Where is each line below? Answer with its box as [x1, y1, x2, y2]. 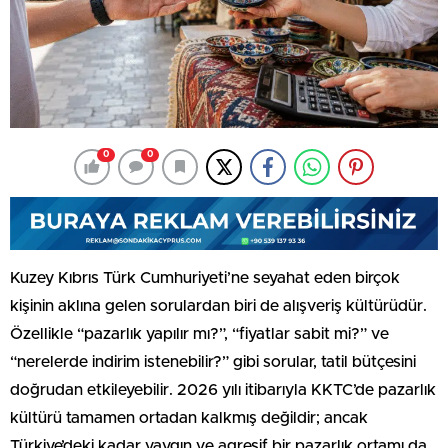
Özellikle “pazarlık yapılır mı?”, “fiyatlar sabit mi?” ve [10, 325, 389, 342]
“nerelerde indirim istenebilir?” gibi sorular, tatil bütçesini [10, 353, 416, 370]
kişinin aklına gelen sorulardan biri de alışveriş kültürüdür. [10, 297, 427, 314]
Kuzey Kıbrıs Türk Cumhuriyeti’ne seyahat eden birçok [10, 269, 400, 286]
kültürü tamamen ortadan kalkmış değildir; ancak [10, 409, 368, 426]
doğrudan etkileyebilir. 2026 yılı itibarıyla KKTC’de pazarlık [10, 381, 436, 398]
